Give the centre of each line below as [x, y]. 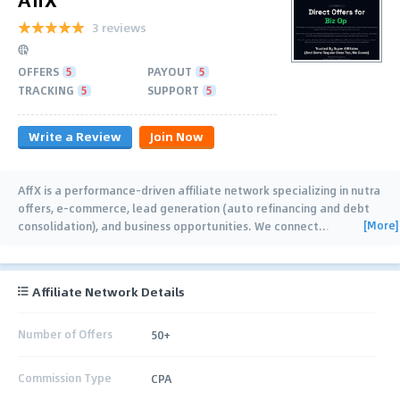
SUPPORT [173, 90]
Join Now [177, 136]
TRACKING [46, 90]
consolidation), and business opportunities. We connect [168, 225]
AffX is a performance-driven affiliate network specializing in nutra [199, 190]
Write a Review [75, 136]
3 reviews [119, 27]
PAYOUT [170, 71]
